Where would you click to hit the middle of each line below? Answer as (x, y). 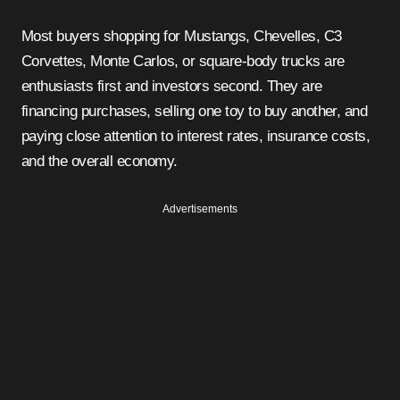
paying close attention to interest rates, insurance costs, (196, 136)
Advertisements (200, 208)
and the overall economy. (100, 161)
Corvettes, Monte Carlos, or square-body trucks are (183, 61)
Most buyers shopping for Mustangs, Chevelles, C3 (182, 36)
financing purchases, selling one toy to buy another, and (195, 111)
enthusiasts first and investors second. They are (172, 86)
